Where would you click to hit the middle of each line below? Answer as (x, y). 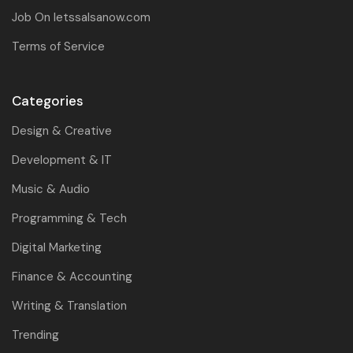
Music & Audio (51, 189)
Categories (48, 100)
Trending (35, 334)
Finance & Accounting (72, 276)
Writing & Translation (69, 305)
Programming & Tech (69, 218)
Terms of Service (58, 46)
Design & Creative (62, 130)
